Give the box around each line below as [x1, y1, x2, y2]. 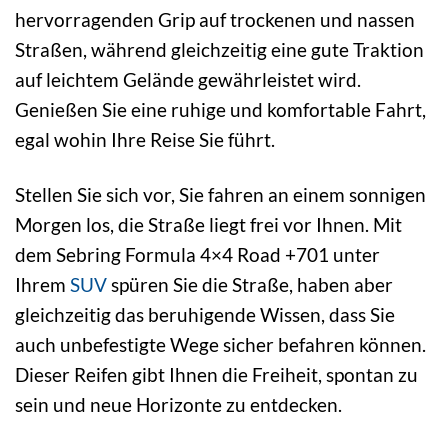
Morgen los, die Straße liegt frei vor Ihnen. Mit [15, 212, 402, 236]
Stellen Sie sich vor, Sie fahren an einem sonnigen [15, 182, 426, 206]
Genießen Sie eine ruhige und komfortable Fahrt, [15, 97, 426, 121]
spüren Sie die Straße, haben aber [107, 272, 393, 296]
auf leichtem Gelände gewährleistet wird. [15, 67, 361, 91]
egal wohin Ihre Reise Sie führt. [15, 127, 275, 151]
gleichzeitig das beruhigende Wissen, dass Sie [15, 302, 395, 326]
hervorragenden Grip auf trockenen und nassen [15, 7, 415, 31]
